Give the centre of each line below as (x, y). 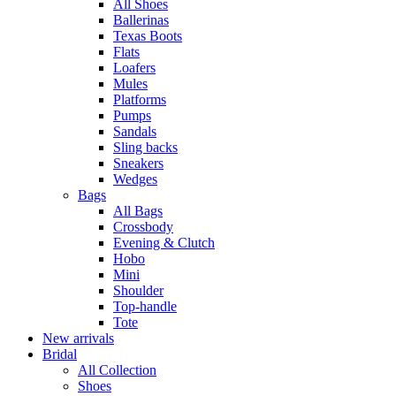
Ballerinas (141, 20)
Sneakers (138, 164)
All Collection (117, 370)
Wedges (135, 179)
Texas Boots (148, 36)
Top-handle (145, 307)
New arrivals (78, 339)
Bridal (60, 354)
